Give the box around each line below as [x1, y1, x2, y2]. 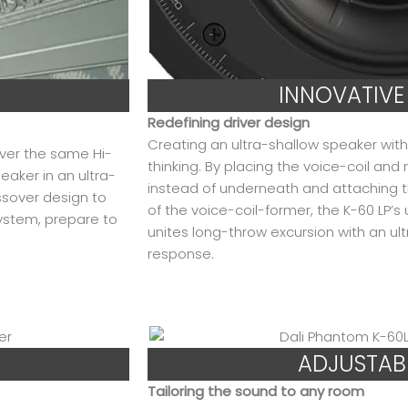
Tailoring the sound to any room [148, 381, 364, 401]
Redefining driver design [148, 112, 310, 132]
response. [148, 243, 214, 263]
